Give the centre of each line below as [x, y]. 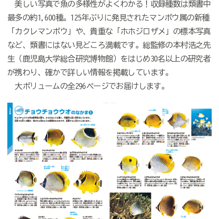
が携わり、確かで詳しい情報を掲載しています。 [90, 73]
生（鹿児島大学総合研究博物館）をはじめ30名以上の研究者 [109, 59]
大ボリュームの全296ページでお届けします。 [88, 86]
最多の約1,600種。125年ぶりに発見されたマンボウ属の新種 [108, 18]
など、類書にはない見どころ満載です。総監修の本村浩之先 [109, 45]
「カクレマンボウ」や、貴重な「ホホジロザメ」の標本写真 [109, 32]
